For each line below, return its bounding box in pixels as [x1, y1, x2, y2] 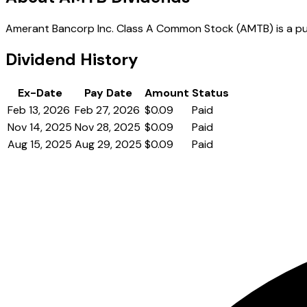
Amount [145, 86, 189, 101]
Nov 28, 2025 [75, 120, 140, 135]
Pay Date [84, 86, 132, 101]
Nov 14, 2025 [8, 120, 72, 135]
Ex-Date [17, 86, 62, 101]
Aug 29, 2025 [75, 137, 142, 152]
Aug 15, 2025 [8, 137, 72, 152]
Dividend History [5, 49, 138, 71]
